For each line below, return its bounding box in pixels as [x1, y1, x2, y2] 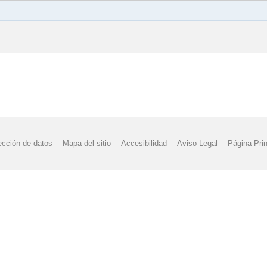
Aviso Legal [177, 139, 218, 148]
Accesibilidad [121, 139, 167, 148]
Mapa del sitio [62, 139, 111, 148]
